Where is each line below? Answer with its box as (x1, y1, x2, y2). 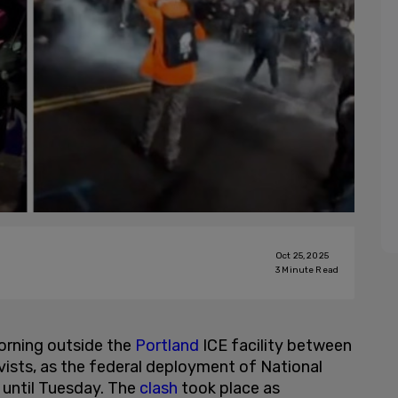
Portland (135, 336, 199, 355)
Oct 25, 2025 (275, 251, 329, 261)
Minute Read (280, 265, 338, 275)
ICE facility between (199, 336, 352, 355)
